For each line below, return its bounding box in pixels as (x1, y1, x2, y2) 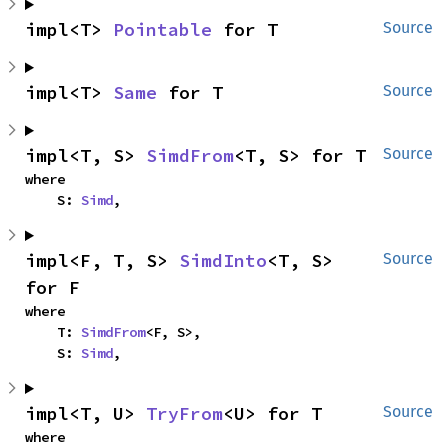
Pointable (113, 18, 212, 41)
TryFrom (146, 402, 223, 425)
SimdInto (179, 249, 267, 272)
